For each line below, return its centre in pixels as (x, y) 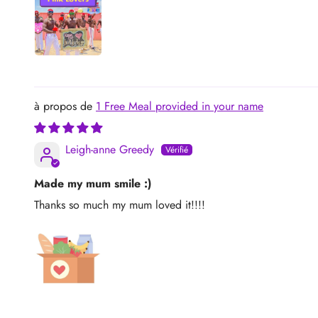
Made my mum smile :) (93, 183)
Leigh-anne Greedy (110, 149)
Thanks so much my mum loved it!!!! (120, 204)
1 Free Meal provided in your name (184, 106)
